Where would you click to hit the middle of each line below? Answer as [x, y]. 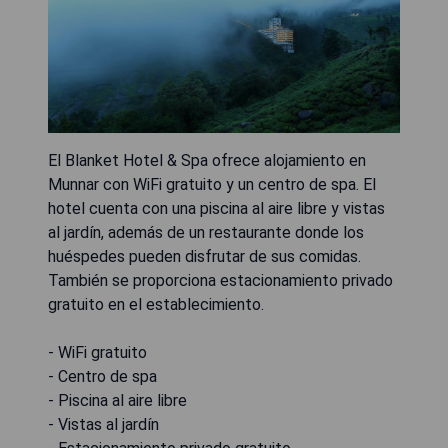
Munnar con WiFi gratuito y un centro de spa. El [212, 184]
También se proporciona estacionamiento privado [220, 280]
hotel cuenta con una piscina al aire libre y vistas [216, 208]
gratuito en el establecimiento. [156, 304]
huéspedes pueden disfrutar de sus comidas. [204, 256]
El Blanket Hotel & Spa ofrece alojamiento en [207, 160]
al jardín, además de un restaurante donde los [206, 232]
